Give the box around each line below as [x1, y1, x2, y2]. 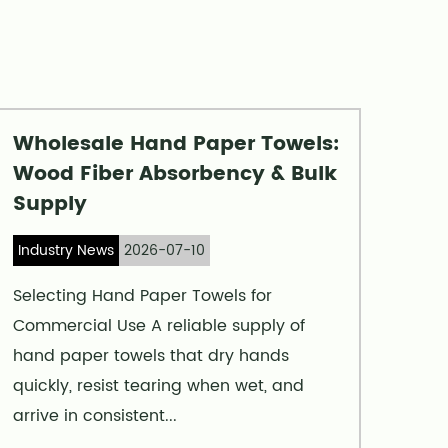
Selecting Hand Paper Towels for [13, 283, 272, 310]
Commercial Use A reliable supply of [13, 313, 305, 340]
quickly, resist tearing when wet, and [13, 373, 304, 400]
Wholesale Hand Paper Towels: [13, 128, 339, 162]
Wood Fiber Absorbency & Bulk [13, 158, 337, 192]
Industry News [18, 239, 114, 263]
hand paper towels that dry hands [13, 343, 289, 370]
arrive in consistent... [13, 403, 177, 430]
